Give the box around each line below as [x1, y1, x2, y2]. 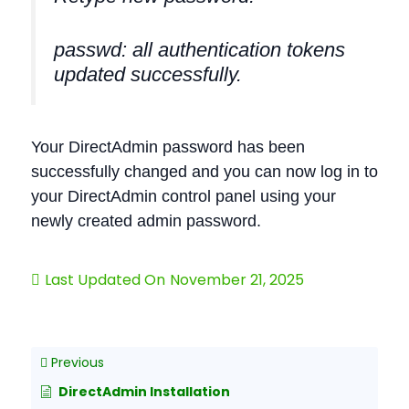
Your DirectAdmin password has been [31, 137, 305, 156]
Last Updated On [45, 268, 165, 290]
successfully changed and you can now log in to [31, 162, 378, 181]
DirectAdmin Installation [58, 382, 230, 401]
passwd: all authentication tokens [54, 38, 345, 62]
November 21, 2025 [170, 268, 304, 290]
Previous [47, 352, 104, 372]
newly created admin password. [31, 211, 261, 230]
